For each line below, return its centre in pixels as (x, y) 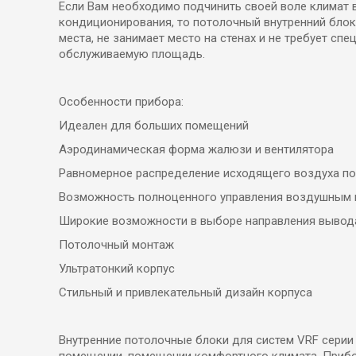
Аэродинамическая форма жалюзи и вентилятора (198, 149)
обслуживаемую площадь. (133, 54)
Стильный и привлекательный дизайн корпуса (187, 292)
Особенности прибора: (123, 101)
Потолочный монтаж (118, 244)
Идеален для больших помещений (155, 125)
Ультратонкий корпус (118, 268)
